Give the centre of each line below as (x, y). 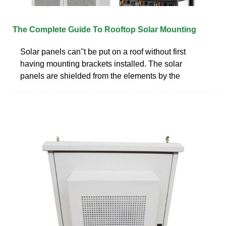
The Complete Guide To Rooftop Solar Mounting (104, 29)
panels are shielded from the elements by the (100, 76)
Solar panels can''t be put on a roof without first (103, 51)
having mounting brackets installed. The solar (101, 64)
